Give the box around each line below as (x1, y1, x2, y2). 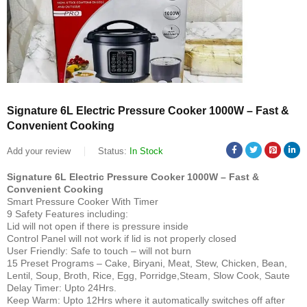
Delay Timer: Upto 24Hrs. (7, 282, 116, 293)
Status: (98, 146, 127, 156)
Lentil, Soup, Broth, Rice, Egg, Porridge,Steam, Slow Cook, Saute (7, 270, 290, 281)
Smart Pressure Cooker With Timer (7, 196, 158, 207)
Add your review (7, 146, 71, 156)
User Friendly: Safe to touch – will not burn (7, 245, 191, 256)
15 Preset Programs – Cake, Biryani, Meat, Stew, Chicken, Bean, (7, 258, 287, 269)
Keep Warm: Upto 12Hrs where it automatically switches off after (7, 295, 285, 306)
